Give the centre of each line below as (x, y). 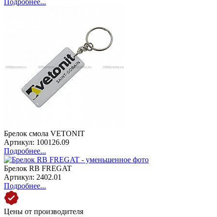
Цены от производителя (44, 211)
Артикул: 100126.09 (37, 142)
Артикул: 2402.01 (33, 177)
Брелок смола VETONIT (44, 133)
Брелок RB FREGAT (38, 168)
